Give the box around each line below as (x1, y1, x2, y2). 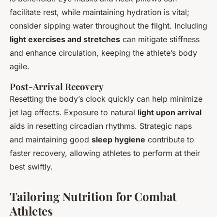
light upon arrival (138, 108, 201, 117)
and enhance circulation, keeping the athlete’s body (10, 48, 197, 58)
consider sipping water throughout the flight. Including (10, 21, 207, 31)
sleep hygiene (92, 135, 145, 144)
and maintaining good (10, 135, 92, 144)
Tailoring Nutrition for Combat (10, 188, 176, 204)
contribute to (145, 135, 194, 144)
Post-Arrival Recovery (10, 80, 104, 93)
